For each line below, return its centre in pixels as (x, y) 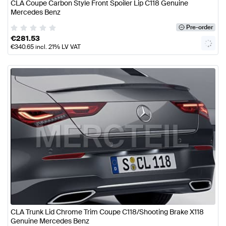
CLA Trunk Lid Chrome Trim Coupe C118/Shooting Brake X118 (107, 212)
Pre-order (199, 27)
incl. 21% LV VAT (57, 47)
